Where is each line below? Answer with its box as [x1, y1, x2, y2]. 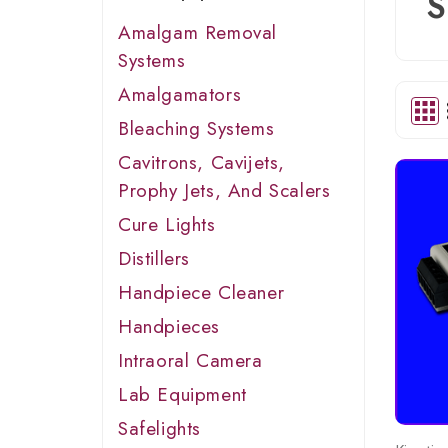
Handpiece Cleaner [118, 279, 285, 306]
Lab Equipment [118, 381, 247, 408]
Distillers [118, 245, 190, 272]
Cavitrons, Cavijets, [118, 149, 286, 176]
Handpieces [118, 313, 220, 340]
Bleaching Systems [118, 115, 275, 142]
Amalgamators [118, 81, 242, 108]
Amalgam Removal [118, 19, 278, 46]
